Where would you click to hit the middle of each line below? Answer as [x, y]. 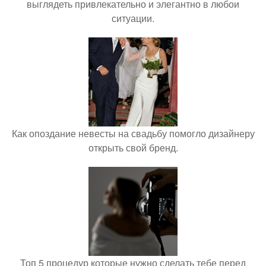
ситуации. [133, 18]
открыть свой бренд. [133, 148]
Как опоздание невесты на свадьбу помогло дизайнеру [133, 133]
